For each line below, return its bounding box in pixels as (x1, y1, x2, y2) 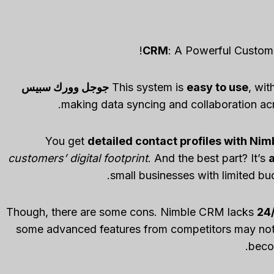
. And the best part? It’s (147, 152, 268, 165)
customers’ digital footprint (7, 152, 148, 165)
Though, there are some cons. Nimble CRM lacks (6, 206, 257, 219)
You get (45, 135, 87, 148)
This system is (111, 81, 187, 94)
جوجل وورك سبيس (21, 81, 109, 94)
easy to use (186, 81, 248, 94)
